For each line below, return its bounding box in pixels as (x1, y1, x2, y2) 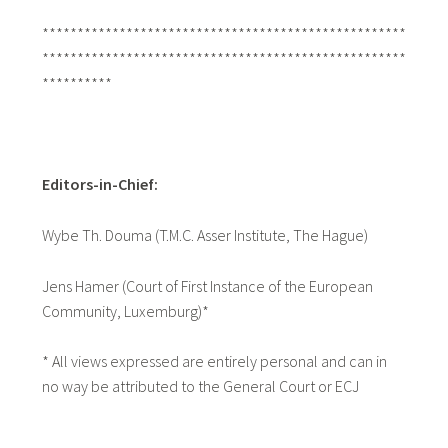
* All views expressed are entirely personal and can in (41, 351, 387, 372)
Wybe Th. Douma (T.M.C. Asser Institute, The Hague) (41, 225, 368, 246)
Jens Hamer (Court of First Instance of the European (41, 275, 373, 296)
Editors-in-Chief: (41, 174, 158, 195)
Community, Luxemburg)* (41, 300, 209, 321)
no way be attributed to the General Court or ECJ (41, 376, 359, 397)
